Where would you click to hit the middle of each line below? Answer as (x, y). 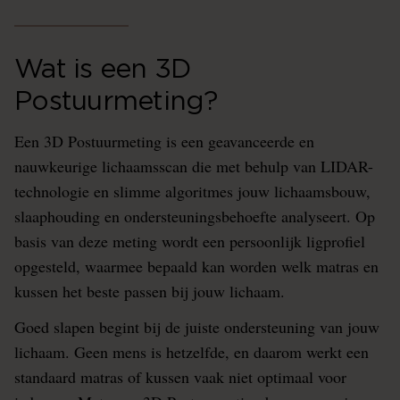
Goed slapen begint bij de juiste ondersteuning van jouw (197, 327)
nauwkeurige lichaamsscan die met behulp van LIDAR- (194, 166)
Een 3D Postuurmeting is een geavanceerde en (164, 141)
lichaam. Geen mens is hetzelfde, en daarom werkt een (192, 352)
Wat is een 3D (103, 70)
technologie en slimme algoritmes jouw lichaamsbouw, (192, 191)
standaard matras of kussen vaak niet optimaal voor (180, 377)
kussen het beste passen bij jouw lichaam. (150, 291)
